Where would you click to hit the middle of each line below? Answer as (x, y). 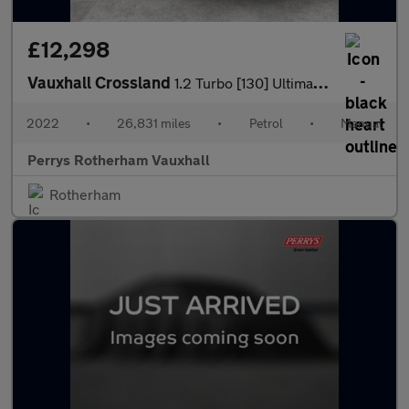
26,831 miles (154, 123)
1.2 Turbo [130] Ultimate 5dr (244, 83)
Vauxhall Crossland (101, 82)
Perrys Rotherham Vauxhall (119, 159)
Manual (361, 123)
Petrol (266, 123)
